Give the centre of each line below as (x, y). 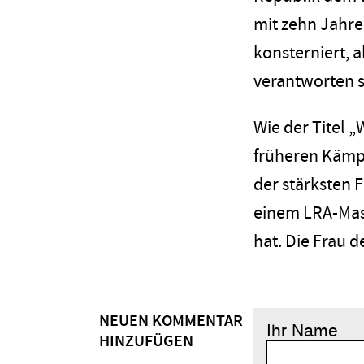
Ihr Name (302, 331)
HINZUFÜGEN (146, 342)
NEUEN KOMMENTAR (171, 321)
